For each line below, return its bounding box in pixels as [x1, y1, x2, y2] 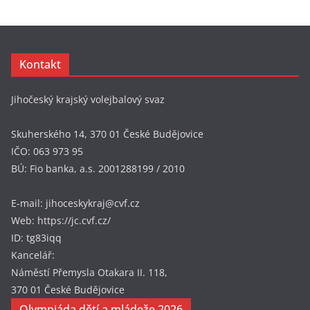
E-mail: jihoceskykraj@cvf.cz [11, 196, 140, 210]
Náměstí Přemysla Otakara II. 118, [11, 265, 167, 279]
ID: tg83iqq [11, 230, 62, 244]
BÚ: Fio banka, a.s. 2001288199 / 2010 [11, 161, 185, 175]
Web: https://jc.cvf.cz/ [11, 213, 111, 227]
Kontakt [19, 56, 61, 72]
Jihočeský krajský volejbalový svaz [11, 92, 165, 106]
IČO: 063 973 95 [11, 144, 83, 158]
